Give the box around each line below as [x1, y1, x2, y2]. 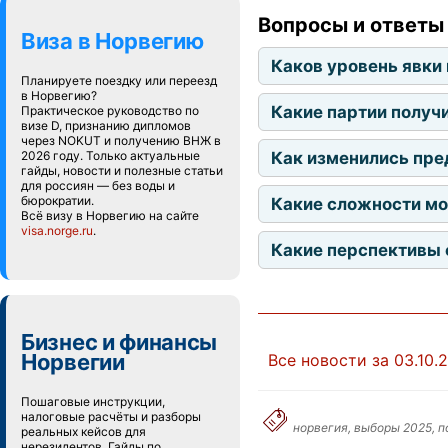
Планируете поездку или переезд [21, 73, 217, 88]
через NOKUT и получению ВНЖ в [21, 133, 221, 148]
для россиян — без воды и [21, 178, 175, 193]
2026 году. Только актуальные [21, 148, 200, 163]
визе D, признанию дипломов [21, 118, 191, 133]
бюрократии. [21, 193, 94, 208]
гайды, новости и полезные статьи [21, 163, 223, 178]
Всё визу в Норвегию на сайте [21, 208, 199, 223]
